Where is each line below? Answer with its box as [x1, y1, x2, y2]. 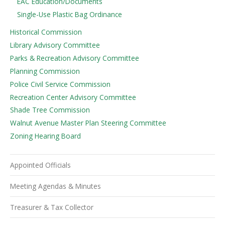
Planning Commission [10, 66, 80, 76]
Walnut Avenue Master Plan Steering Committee [10, 118, 166, 128]
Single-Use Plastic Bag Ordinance [17, 9, 122, 19]
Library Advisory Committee [10, 40, 100, 50]
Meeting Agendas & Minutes [10, 181, 101, 191]
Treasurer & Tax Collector [10, 202, 93, 212]
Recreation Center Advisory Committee [10, 92, 136, 102]
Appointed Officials [10, 160, 71, 170]
